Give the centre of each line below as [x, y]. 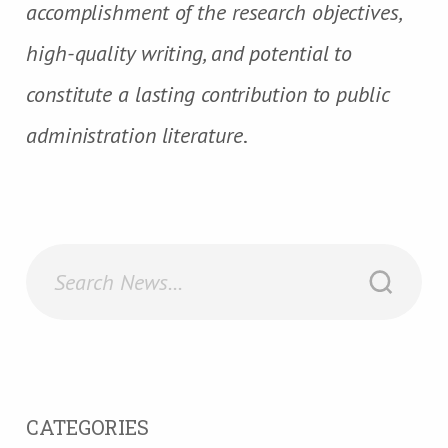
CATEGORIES [87, 426]
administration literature [134, 134]
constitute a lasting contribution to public [207, 93]
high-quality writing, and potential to [189, 52]
